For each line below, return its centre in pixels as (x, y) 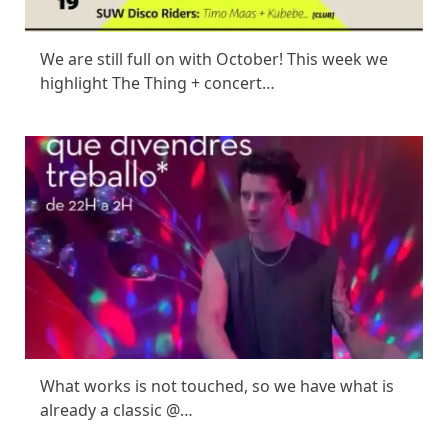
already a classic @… (116, 410)
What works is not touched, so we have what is (217, 386)
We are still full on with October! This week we (214, 59)
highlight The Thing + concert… (157, 83)
